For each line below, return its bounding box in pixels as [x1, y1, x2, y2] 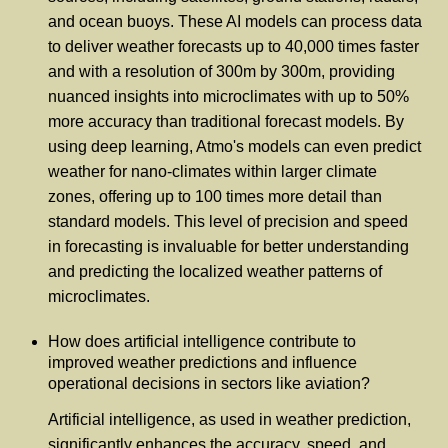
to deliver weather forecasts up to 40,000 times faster [48, 37, 419, 55]
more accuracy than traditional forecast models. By [48, 112, 404, 130]
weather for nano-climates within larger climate [48, 162, 377, 180]
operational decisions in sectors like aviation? [48, 374, 370, 392]
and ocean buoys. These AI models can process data [48, 12, 422, 30]
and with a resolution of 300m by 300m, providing [48, 62, 395, 80]
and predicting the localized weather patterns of [48, 262, 382, 280]
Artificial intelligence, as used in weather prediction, [48, 411, 411, 429]
